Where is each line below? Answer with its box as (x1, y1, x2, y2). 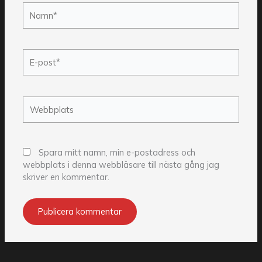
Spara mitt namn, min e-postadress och (39, 147, 196, 158)
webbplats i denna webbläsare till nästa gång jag (23, 159, 220, 171)
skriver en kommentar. (23, 171, 110, 183)
